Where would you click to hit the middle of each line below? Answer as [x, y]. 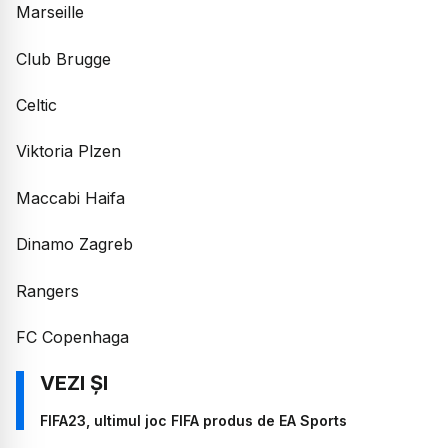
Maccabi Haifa [70, 197]
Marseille [50, 12]
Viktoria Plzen [68, 151]
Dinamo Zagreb [74, 244]
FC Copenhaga [72, 336]
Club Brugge [63, 58]
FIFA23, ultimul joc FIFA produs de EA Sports [193, 421]
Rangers [47, 290]
